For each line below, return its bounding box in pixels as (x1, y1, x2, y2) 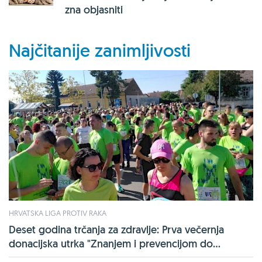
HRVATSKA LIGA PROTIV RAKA (9, 208, 106, 218)
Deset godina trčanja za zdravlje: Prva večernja (9, 222, 224, 236)
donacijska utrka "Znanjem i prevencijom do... (9, 236, 220, 250)
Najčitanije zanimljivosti (9, 39, 191, 62)
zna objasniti (65, 2, 123, 16)
